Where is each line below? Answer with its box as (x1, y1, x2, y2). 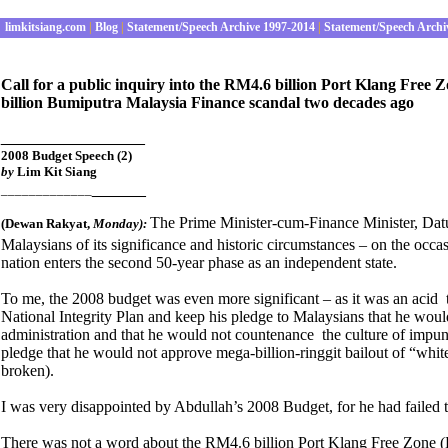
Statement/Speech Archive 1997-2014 (124, 20, 315, 34)
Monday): (93, 216, 150, 231)
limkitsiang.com (2, 20, 86, 34)
